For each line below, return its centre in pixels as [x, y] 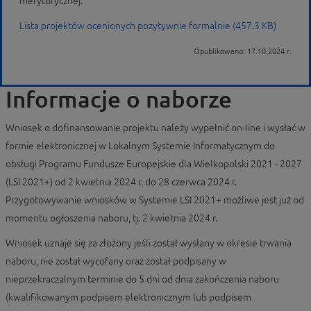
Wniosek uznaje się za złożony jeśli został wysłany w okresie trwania [149, 243]
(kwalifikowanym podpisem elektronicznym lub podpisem [128, 297]
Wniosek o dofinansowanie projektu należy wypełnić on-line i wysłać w [155, 128]
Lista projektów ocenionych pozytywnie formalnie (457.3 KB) [148, 26]
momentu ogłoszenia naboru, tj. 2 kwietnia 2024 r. [111, 218]
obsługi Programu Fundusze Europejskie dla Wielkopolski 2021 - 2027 [154, 164]
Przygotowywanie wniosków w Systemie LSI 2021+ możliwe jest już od [155, 200]
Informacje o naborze [119, 99]
